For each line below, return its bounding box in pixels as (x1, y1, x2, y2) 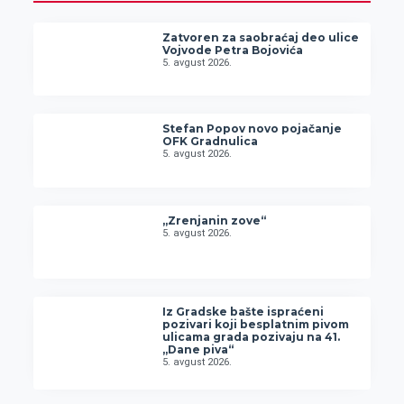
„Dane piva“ (162, 343, 234, 357)
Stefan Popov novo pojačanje (162, 122, 343, 136)
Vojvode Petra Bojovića (162, 42, 304, 57)
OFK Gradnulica (162, 134, 259, 149)
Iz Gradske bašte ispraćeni (162, 305, 325, 319)
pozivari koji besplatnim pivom (162, 317, 350, 332)
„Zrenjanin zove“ (162, 213, 267, 227)
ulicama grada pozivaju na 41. (162, 330, 341, 344)
